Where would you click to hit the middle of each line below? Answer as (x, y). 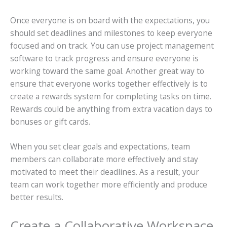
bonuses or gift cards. (50, 121)
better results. (37, 197)
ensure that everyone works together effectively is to (109, 83)
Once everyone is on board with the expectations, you (110, 20)
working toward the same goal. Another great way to (107, 71)
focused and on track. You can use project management (112, 45)
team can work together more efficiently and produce (109, 185)
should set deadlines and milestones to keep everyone (111, 33)
